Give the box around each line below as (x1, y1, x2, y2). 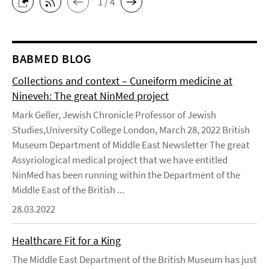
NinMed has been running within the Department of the (12, 168, 240, 182)
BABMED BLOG (12, 51, 92, 67)
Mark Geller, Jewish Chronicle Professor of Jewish (12, 108, 216, 122)
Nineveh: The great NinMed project (12, 89, 169, 103)
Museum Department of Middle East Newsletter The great (12, 138, 250, 152)
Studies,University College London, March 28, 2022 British (12, 123, 250, 137)
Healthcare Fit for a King (12, 234, 121, 248)
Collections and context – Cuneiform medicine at (12, 74, 232, 88)
